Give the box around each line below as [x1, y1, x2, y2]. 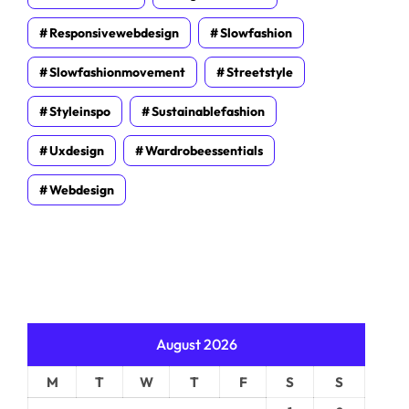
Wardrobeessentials [145, 142, 263, 159]
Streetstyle [226, 64, 293, 80]
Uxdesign [49, 142, 104, 159]
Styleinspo [49, 103, 110, 120]
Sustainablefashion [152, 103, 265, 120]
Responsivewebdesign [49, 25, 179, 41]
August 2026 [155, 335, 237, 353]
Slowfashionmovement [49, 64, 185, 80]
